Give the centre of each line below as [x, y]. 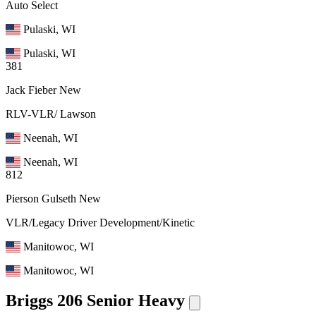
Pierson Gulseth [41, 199]
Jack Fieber [31, 90]
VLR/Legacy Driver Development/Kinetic [100, 223]
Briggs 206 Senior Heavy [95, 301]
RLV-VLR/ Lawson [51, 114]
